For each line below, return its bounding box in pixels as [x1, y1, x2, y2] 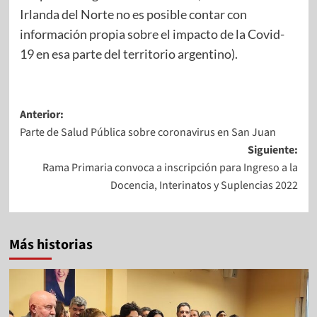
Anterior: [19, 106, 64, 122]
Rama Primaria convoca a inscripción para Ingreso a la [42, 159, 298, 175]
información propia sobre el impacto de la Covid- [19, 25, 284, 42]
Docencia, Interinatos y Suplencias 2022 [110, 177, 298, 193]
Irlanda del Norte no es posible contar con [19, 6, 247, 22]
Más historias [8, 234, 93, 255]
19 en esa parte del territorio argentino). [19, 45, 238, 62]
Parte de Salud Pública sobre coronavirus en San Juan [19, 124, 276, 140]
